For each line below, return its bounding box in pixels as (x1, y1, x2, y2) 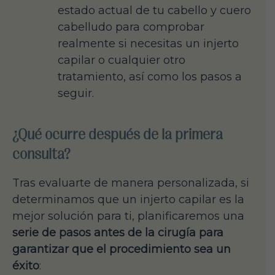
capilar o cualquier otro (58, 53, 185, 67)
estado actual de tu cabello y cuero (58, 3, 251, 17)
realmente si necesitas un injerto (58, 36, 239, 50)
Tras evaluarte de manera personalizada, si (12, 176, 249, 190)
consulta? (12, 145, 70, 163)
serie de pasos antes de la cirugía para (12, 225, 223, 239)
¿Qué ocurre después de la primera (12, 126, 223, 144)
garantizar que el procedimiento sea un (12, 242, 231, 256)
